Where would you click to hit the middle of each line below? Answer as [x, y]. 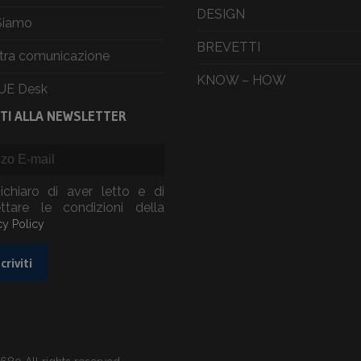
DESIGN [221, 14]
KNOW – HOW [241, 80]
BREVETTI [228, 47]
